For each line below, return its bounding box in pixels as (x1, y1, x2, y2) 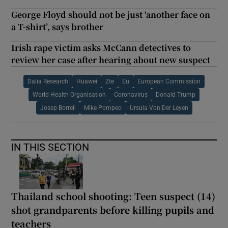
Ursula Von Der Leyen (129, 105, 188, 111)
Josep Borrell (40, 105, 76, 111)
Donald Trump (156, 92, 195, 98)
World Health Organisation (33, 92, 106, 98)
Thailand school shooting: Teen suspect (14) (11, 189, 216, 203)
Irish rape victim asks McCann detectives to (11, 42, 191, 54)
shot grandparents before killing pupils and (11, 203, 215, 217)
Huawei (76, 78, 97, 85)
